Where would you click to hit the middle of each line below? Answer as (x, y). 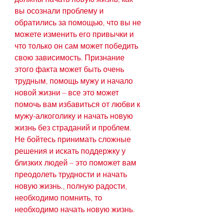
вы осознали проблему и (59, 11)
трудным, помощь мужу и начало (74, 81)
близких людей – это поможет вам (75, 163)
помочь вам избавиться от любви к (77, 104)
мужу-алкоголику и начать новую (74, 116)
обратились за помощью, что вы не (78, 23)
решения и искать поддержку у (70, 151)
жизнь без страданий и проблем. (73, 128)
